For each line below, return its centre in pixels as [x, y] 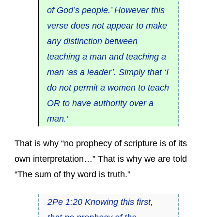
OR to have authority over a [100, 103]
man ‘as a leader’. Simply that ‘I [108, 72]
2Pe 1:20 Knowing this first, [100, 202]
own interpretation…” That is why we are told [101, 159]
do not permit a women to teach [108, 87]
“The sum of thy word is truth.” [72, 175]
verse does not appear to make [107, 25]
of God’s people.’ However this [106, 10]
